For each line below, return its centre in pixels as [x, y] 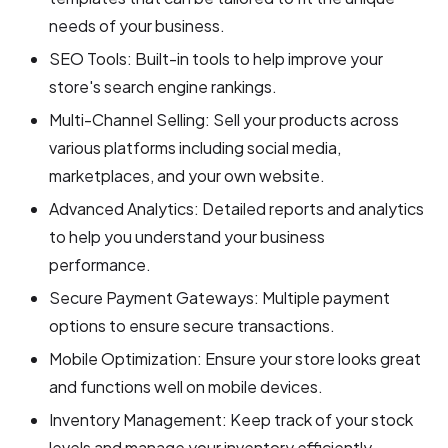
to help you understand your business [187, 236]
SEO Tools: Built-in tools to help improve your [216, 58]
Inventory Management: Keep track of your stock [231, 419]
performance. [100, 264]
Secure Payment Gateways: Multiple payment [220, 297]
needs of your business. [137, 25]
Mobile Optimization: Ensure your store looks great [235, 358]
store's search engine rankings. [163, 86]
